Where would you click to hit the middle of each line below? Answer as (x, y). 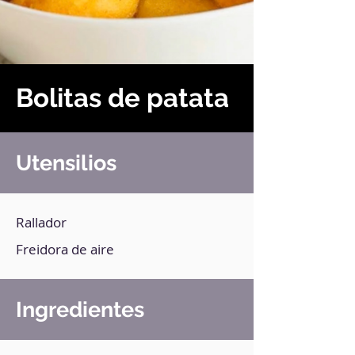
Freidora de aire (65, 249)
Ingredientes (80, 309)
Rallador (41, 222)
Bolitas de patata (122, 98)
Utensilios (66, 163)
